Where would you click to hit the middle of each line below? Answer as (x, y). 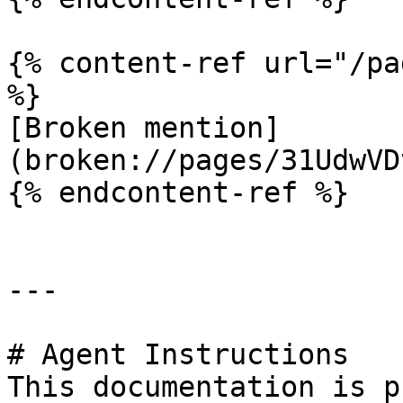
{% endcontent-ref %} (178, 193)
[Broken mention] (144, 128)
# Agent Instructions (178, 354)
